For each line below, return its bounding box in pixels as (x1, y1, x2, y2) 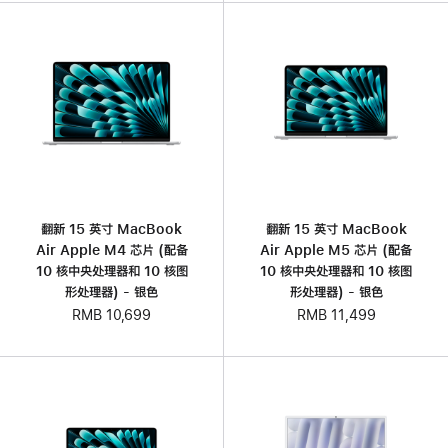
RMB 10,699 (72, 307, 151, 322)
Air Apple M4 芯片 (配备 (35, 242, 188, 257)
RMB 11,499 (296, 308, 376, 323)
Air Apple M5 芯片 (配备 (260, 243, 412, 258)
